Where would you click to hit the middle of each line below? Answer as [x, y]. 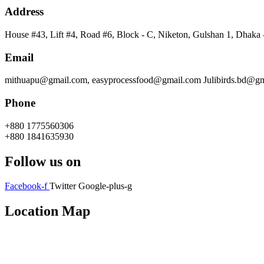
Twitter [63, 186]
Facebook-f [26, 186]
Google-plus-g [105, 186]
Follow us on [43, 161]
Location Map [47, 211]
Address [24, 12]
